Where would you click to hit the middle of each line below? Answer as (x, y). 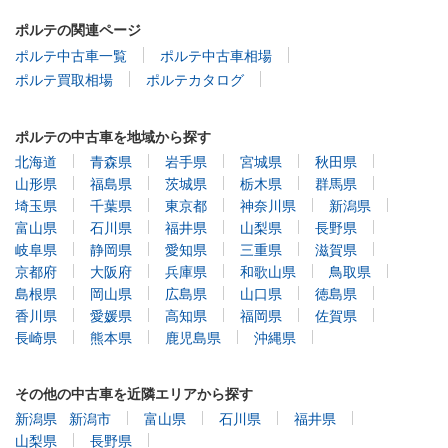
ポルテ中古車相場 (216, 54)
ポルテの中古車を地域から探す (113, 135)
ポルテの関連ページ (78, 28)
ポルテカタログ (195, 78)
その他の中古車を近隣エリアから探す (134, 392)
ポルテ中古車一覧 (71, 54)
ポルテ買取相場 (64, 78)
